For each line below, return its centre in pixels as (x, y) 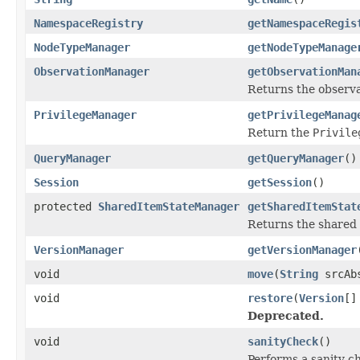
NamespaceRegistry (88, 23)
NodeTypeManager (82, 47)
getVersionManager (302, 250)
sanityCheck (283, 341)
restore (270, 298)
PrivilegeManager (85, 115)
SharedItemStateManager (169, 206)
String (299, 274)
